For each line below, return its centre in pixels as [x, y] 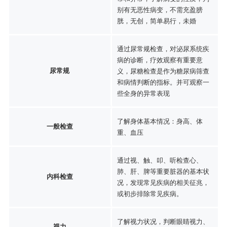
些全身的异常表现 [143, 93]
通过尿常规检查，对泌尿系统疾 [163, 48]
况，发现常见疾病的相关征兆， [163, 182]
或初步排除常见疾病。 [150, 193]
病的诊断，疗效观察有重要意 [160, 60]
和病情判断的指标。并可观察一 [163, 82]
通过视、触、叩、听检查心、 [160, 160]
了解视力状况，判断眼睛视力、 [163, 221]
